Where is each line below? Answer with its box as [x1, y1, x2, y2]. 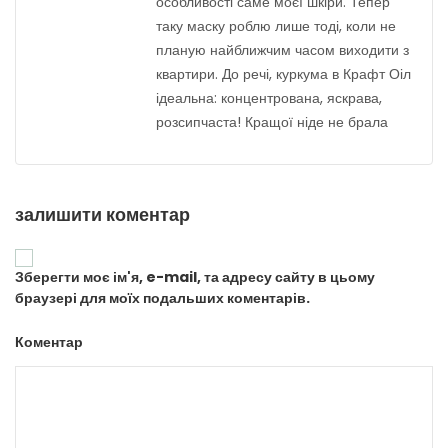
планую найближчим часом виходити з [156, 40, 409, 61]
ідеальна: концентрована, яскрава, [156, 88, 382, 109]
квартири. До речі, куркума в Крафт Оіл [156, 64, 411, 85]
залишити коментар [15, 202, 190, 228]
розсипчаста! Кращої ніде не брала [156, 112, 388, 133]
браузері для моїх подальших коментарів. [15, 288, 310, 309]
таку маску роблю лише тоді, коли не [156, 16, 396, 37]
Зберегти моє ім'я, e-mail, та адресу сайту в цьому [15, 267, 375, 288]
